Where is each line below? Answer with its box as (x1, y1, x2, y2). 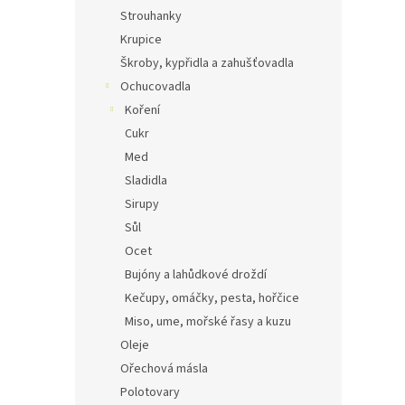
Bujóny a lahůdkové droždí (125, 266, 267, 284)
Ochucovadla (120, 78, 191, 96)
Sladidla (125, 172, 167, 190)
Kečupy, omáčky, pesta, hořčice (125, 289, 299, 307)
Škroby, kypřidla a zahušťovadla (120, 54, 294, 72)
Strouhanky (120, 7, 182, 25)
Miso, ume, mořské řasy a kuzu (125, 313, 291, 331)
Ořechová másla (120, 360, 208, 378)
